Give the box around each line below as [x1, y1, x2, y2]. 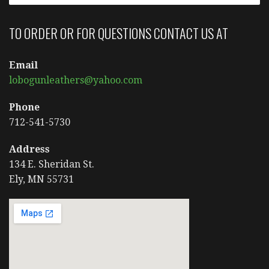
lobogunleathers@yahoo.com [9, 74, 142, 86]
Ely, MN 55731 [9, 174, 74, 186]
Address [9, 144, 50, 156]
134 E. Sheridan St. [9, 159, 94, 171]
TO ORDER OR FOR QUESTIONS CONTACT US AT [9, 23, 228, 43]
